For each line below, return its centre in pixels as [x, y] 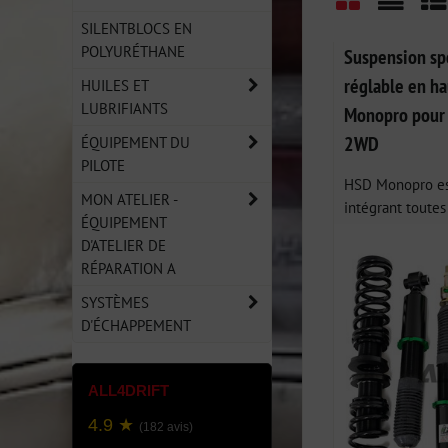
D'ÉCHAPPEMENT [136, 325]
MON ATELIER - [129, 199]
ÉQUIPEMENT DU [135, 142]
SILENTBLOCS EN [136, 28]
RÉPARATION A [128, 268]
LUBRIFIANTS [124, 108]
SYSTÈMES [115, 302]
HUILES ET [115, 85]
